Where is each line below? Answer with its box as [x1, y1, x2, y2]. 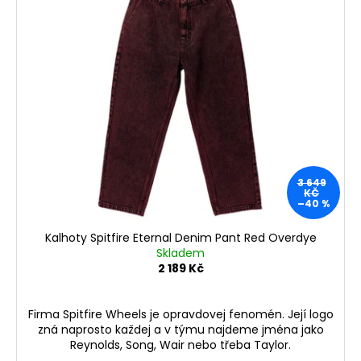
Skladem [156, 244, 205, 261]
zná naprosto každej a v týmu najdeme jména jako [37, 321, 324, 338]
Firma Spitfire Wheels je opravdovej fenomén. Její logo [27, 305, 334, 322]
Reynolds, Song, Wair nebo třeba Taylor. [70, 336, 291, 353]
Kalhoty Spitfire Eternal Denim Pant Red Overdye [44, 229, 317, 246]
